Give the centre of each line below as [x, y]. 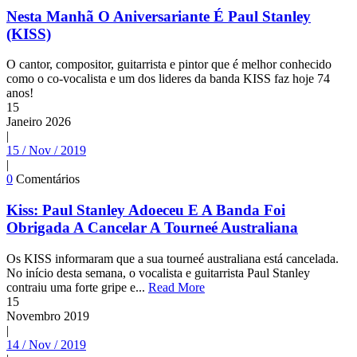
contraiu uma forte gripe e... [77, 287]
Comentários [48, 179]
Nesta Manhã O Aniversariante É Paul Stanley [159, 16]
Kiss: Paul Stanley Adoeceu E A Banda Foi [146, 210]
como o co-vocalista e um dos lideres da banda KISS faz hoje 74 [168, 79]
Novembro [33, 316]
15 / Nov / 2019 [46, 151]
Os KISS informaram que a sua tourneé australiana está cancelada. [173, 258]
